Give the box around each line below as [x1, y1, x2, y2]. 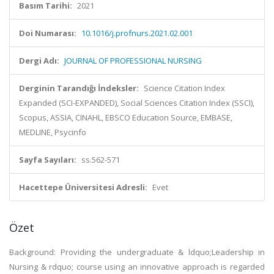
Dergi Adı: [19, 55, 59, 66]
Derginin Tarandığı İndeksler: [19, 83, 139, 94]
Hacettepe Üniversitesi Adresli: [19, 182, 147, 193]
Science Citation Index [144, 83, 225, 94]
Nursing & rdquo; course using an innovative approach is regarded [9, 261, 265, 272]
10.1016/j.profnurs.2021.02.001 [81, 28, 193, 39]
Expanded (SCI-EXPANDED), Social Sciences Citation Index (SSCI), [19, 97, 254, 108]
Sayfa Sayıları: [19, 154, 76, 165]
